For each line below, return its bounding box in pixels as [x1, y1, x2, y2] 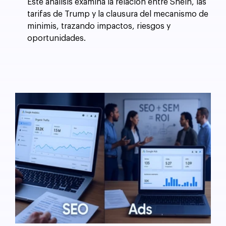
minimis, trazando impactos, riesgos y [27, 22, 171, 31]
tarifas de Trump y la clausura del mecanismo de [27, 10, 208, 19]
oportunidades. [27, 34, 86, 43]
